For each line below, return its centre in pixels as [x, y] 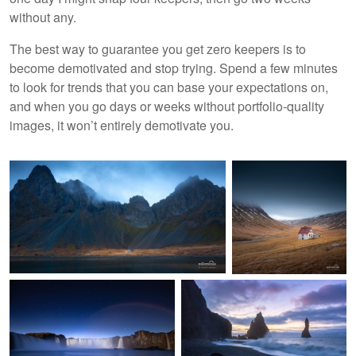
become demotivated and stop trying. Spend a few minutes [174, 68]
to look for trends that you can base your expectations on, [169, 87]
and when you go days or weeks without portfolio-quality [167, 106]
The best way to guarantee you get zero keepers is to [158, 49]
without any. [43, 17]
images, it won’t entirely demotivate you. [122, 126]
